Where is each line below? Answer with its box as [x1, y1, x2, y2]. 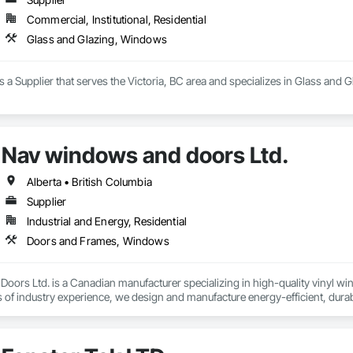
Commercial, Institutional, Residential [26, 13, 206, 27]
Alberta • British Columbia [26, 175, 152, 189]
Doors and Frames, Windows [26, 234, 169, 248]
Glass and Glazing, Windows [26, 32, 167, 46]
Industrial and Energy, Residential [26, 214, 188, 229]
